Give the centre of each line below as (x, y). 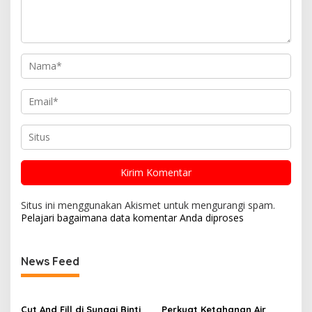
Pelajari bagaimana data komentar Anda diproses (132, 217)
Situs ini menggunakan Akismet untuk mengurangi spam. (148, 205)
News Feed (50, 261)
